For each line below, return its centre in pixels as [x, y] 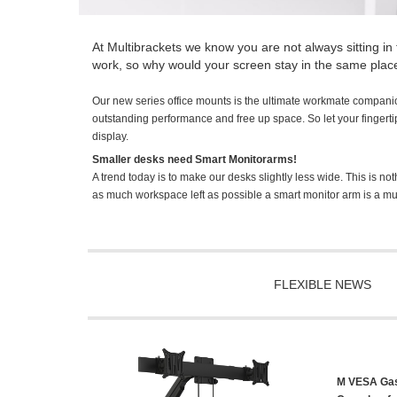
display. [110, 136]
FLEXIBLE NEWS [323, 284]
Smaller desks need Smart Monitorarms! [195, 160]
